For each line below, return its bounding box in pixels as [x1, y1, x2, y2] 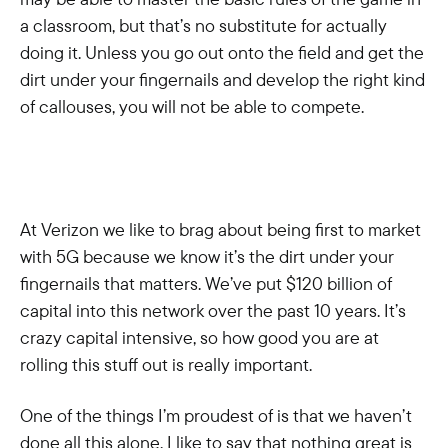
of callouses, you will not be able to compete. [20, 95, 364, 118]
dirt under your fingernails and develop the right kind [20, 68, 425, 91]
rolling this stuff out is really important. [20, 353, 312, 376]
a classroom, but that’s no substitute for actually [20, 14, 387, 37]
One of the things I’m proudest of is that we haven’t [20, 404, 412, 427]
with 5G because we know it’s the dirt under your [20, 245, 394, 268]
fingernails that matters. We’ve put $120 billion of [20, 272, 392, 295]
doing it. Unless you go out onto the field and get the [20, 41, 424, 64]
